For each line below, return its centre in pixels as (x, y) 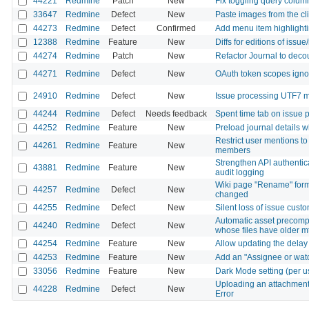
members (233, 150)
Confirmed (176, 28)
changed (232, 194)
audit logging (240, 172)
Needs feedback (176, 113)
